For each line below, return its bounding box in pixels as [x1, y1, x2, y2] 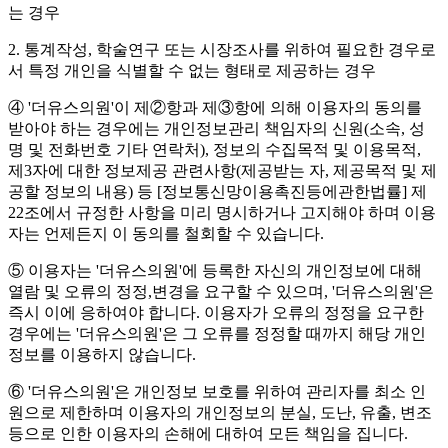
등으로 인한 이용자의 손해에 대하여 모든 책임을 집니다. [8, 425, 408, 443]
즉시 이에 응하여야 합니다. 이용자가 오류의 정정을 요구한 [8, 304, 424, 322]
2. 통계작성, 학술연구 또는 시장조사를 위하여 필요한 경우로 [8, 41, 436, 59]
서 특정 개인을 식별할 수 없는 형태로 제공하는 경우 [8, 62, 376, 80]
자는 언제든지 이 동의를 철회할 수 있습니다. [8, 225, 324, 243]
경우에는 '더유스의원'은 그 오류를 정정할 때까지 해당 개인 [8, 325, 426, 343]
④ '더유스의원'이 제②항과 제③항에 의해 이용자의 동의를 [8, 99, 422, 117]
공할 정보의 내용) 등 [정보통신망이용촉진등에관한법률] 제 [8, 183, 427, 201]
